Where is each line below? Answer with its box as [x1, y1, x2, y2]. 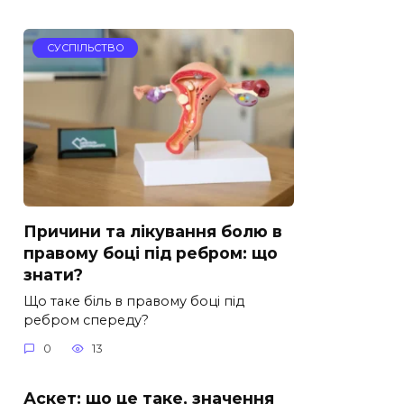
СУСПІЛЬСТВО [46, 41, 124, 55]
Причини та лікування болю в [23, 221, 282, 241]
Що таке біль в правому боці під [23, 292, 244, 309]
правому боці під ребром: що [23, 243, 278, 262]
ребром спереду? [23, 311, 149, 328]
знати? [23, 264, 83, 284]
